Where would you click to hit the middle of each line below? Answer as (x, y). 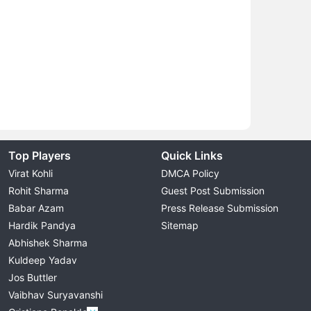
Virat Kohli (30, 173)
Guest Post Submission (213, 191)
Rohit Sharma (38, 191)
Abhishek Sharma (48, 243)
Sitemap (180, 225)
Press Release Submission (220, 208)
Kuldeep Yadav (42, 260)
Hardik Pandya (42, 225)
